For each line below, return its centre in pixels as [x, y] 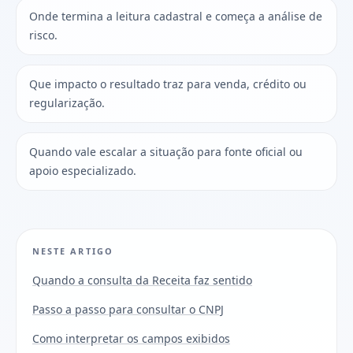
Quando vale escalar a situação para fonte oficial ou [166, 151]
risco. [43, 35]
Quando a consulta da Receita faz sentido [142, 280]
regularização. [67, 102]
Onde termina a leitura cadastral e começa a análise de [176, 16]
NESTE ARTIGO [73, 251]
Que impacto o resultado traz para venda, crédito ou [168, 84]
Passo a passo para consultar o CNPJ [128, 309]
